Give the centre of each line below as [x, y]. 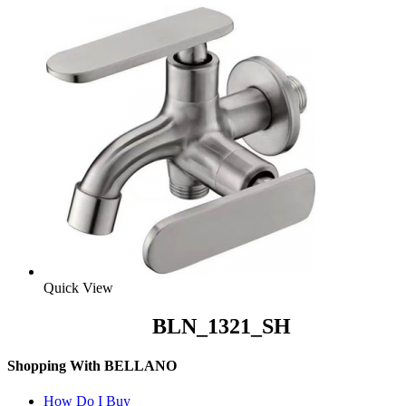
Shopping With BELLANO [92, 366]
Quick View [78, 287]
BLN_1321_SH [221, 326]
